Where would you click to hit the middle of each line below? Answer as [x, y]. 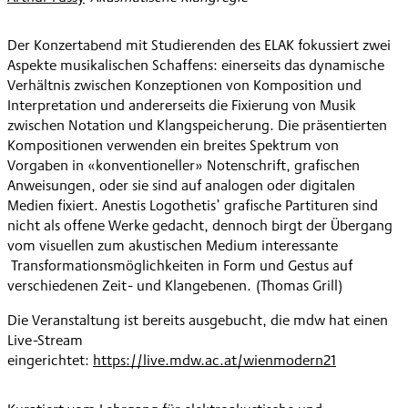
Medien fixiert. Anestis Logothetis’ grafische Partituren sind [193, 206]
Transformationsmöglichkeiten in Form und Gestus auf [180, 266]
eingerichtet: [50, 361]
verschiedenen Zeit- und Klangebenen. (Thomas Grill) [175, 286]
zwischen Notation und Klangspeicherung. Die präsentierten [197, 126]
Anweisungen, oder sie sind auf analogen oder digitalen [181, 186]
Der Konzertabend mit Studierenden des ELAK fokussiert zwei [199, 46]
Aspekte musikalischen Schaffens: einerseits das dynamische [196, 66]
